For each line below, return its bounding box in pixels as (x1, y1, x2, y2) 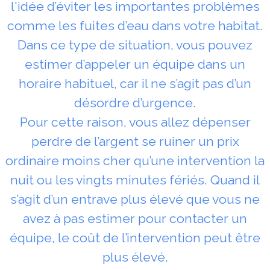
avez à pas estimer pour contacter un (23, 210, 247, 226)
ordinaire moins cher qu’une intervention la (5, 152, 265, 168)
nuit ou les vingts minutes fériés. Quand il (10, 172, 260, 187)
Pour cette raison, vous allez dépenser (19, 114, 251, 130)
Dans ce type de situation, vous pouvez (17, 37, 253, 52)
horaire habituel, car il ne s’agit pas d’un (19, 75, 251, 91)
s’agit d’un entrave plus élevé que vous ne (10, 191, 260, 207)
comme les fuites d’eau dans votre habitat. (7, 17, 263, 33)
